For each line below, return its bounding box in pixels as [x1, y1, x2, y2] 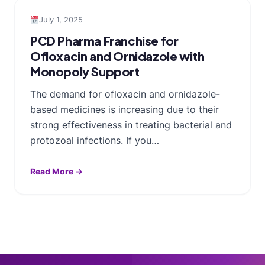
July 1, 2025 [38, 14, 83, 24]
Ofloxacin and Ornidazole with [30, 48, 205, 63]
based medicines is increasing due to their [30, 103, 219, 115]
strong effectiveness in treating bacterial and [30, 118, 232, 131]
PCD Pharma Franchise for [30, 33, 179, 48]
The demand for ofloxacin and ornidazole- [30, 88, 220, 100]
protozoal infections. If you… [30, 134, 159, 146]
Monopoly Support [30, 63, 140, 79]
